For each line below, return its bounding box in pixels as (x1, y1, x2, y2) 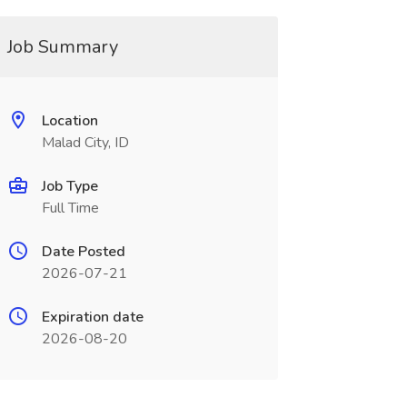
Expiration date (41, 307, 144, 327)
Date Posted (41, 242, 125, 262)
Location (41, 111, 98, 131)
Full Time (41, 198, 99, 218)
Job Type (41, 176, 98, 196)
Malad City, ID (41, 133, 129, 153)
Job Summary (6, 35, 118, 59)
